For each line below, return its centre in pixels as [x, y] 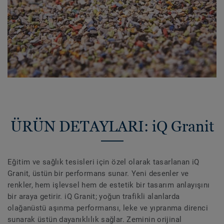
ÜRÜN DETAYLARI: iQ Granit [112, 126]
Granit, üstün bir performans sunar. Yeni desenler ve [98, 173]
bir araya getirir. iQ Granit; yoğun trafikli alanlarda [94, 196]
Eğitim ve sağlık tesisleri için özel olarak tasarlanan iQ [103, 162]
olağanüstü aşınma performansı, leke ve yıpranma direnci [108, 208]
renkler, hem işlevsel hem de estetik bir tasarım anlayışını [109, 185]
